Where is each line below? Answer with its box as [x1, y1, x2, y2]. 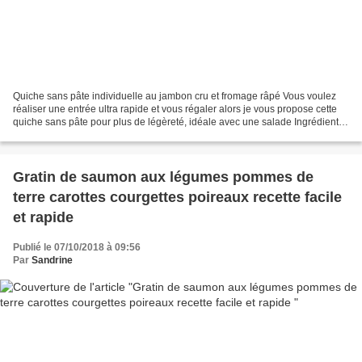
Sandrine [32, 255, 73, 267]
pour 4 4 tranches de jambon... [13, 129, 146, 141]
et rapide [13, 209, 74, 226]
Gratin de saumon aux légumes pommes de [13, 169, 314, 186]
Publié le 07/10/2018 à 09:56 [13, 242, 141, 254]
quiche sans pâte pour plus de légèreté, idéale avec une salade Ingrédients [13, 116, 343, 128]
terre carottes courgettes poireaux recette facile [13, 189, 342, 206]
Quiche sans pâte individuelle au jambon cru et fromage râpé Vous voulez [13, 90, 283, 103]
